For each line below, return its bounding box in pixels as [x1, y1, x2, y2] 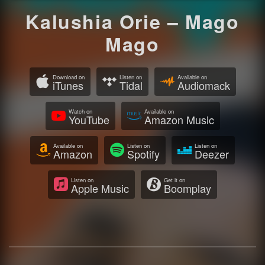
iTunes [52, 77, 83, 93]
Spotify [127, 146, 160, 162]
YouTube [68, 112, 109, 128]
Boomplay [164, 180, 211, 196]
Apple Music [71, 180, 129, 196]
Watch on [68, 107, 92, 116]
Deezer [195, 146, 229, 162]
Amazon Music [144, 112, 214, 128]
